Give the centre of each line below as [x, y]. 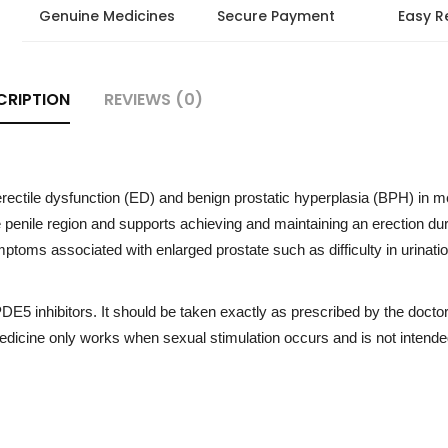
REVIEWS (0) [153, 99]
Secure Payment [275, 16]
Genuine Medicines [106, 16]
